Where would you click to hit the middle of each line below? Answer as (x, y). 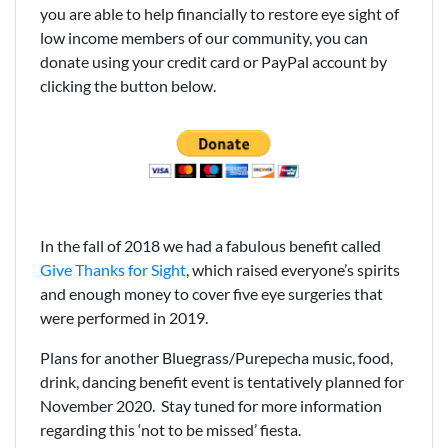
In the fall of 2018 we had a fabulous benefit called (210, 246)
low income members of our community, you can (204, 38)
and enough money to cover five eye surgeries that (211, 294)
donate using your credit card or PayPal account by (213, 62)
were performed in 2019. (125, 318)
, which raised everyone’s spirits (293, 270)
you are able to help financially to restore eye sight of (219, 14)
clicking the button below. (129, 86)
